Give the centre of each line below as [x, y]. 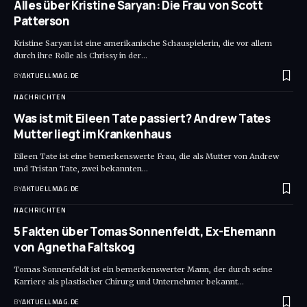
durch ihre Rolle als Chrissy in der [77, 56]
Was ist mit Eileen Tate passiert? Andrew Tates [142, 119]
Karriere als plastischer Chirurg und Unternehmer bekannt [126, 282]
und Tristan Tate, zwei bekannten [78, 169]
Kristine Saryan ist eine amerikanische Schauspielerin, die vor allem [143, 44]
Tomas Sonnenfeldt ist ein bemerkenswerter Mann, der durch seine [143, 270]
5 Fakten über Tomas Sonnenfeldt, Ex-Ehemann [145, 232]
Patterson [42, 21]
